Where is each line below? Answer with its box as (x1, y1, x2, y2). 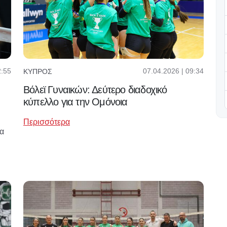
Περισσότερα (23, 118, 70, 127)
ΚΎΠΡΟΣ (23, 67, 52, 75)
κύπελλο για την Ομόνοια (23, 96, 128, 108)
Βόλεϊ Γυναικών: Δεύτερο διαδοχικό (23, 84, 167, 96)
